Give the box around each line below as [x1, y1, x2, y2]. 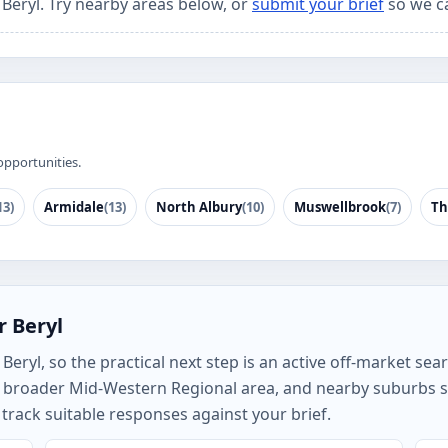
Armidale [44, 198, 104, 216]
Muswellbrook [294, 198, 386, 216]
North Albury [156, 198, 242, 216]
